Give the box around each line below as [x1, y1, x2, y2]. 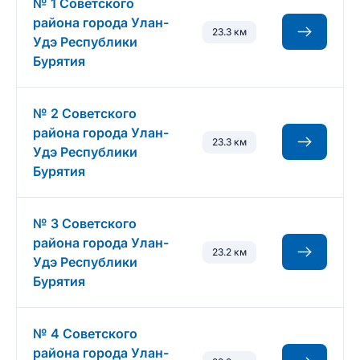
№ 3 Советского [33, 215, 137, 231]
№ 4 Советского [33, 325, 137, 342]
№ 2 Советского [33, 105, 137, 121]
